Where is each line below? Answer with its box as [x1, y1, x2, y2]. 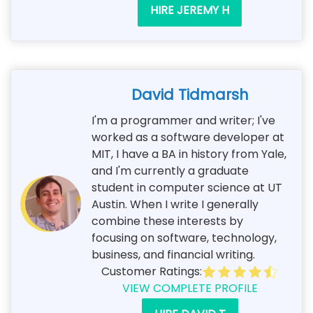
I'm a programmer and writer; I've [92, 112, 275, 129]
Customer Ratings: [101, 263, 202, 279]
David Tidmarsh [131, 84, 249, 105]
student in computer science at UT [92, 179, 282, 196]
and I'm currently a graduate [92, 162, 249, 179]
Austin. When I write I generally [92, 196, 259, 212]
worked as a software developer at [92, 129, 284, 145]
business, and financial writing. [92, 246, 255, 263]
